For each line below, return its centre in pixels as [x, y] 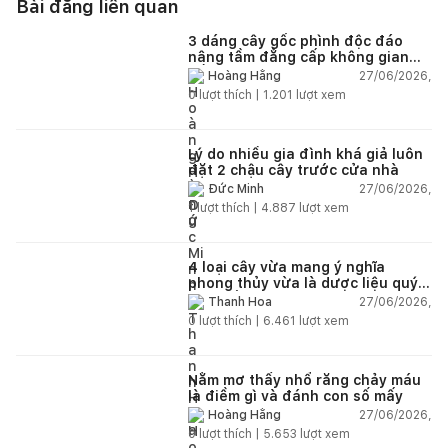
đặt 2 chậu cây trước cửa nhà [293, 169]
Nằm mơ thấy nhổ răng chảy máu [304, 379]
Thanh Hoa [240, 302]
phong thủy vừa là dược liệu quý [303, 282]
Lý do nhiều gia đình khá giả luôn [305, 153]
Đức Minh [236, 189]
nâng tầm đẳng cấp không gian [298, 56]
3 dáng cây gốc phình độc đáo [295, 40]
